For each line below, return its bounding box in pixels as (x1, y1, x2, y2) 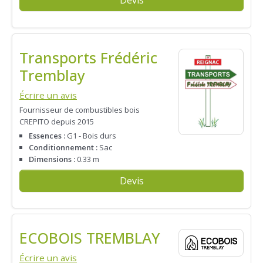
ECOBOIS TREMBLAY (19, 228, 160, 248)
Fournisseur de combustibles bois (19, 104, 140, 116)
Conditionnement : (29, 141, 97, 153)
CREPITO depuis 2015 (19, 116, 94, 127)
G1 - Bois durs (65, 130, 116, 141)
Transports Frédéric (19, 48, 157, 68)
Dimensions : (29, 153, 75, 164)
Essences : (29, 130, 65, 141)
